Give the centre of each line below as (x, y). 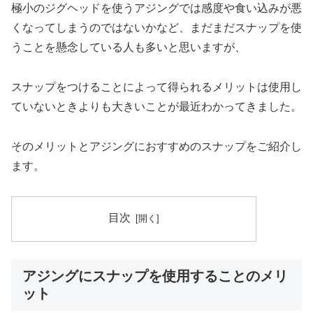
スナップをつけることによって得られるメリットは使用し (156, 87)
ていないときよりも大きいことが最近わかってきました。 (156, 106)
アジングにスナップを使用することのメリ (155, 276)
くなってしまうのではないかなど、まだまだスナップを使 (156, 28)
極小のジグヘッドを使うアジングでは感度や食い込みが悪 (156, 8)
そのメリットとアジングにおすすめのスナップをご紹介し (156, 146)
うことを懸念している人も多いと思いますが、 (129, 48)
